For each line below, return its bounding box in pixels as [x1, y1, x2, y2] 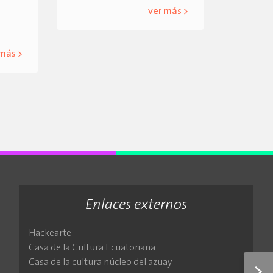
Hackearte [28, 229, 71, 239]
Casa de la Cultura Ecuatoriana [28, 243, 155, 253]
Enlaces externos [85, 198, 187, 213]
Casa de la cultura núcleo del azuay [28, 258, 172, 268]
